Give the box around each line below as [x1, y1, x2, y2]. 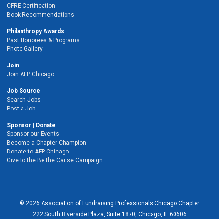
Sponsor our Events [7, 131, 59, 137]
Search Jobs [7, 96, 41, 103]
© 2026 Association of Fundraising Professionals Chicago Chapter [20, 200, 199, 207]
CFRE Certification [7, 2, 55, 9]
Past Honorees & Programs [7, 37, 80, 44]
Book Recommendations [7, 11, 74, 18]
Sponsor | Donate [7, 122, 56, 129]
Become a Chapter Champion [7, 139, 86, 146]
